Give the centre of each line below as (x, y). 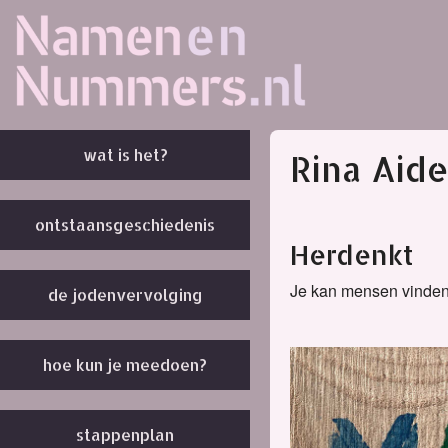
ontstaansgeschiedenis (125, 224)
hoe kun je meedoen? (125, 364)
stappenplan (125, 434)
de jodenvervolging (125, 294)
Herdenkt (351, 254)
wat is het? (125, 154)
